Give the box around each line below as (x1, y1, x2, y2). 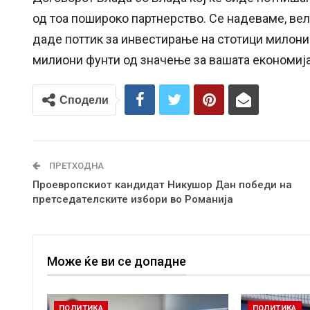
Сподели (60, 94, 109, 107)
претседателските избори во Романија (33, 193, 233, 206)
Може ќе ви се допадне (47, 254, 186, 269)
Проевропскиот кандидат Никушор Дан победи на (33, 179, 292, 192)
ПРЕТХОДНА (47, 161, 104, 172)
